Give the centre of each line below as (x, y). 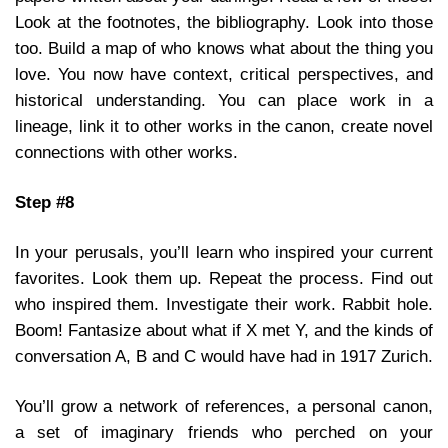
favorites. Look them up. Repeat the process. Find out (224, 278)
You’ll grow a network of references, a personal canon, (224, 406)
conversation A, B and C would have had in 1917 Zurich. (224, 356)
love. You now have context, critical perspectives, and (224, 74)
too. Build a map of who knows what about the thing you (224, 48)
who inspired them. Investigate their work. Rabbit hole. (224, 304)
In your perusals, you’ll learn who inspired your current (224, 252)
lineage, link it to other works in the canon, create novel (224, 126)
